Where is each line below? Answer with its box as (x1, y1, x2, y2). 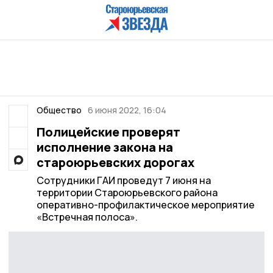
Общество (36, 104, 82, 116)
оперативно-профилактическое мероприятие (36, 198, 255, 211)
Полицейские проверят (36, 124, 180, 140)
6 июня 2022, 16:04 (88, 104, 166, 116)
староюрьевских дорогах (36, 154, 194, 171)
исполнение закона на (36, 139, 173, 155)
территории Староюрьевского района (36, 186, 218, 199)
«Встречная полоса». (36, 210, 138, 224)
